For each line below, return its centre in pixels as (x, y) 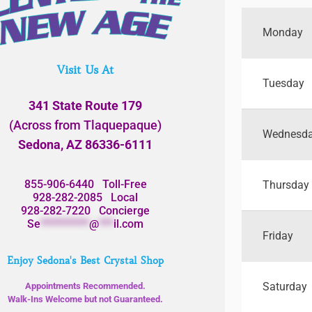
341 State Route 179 (86, 105)
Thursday (286, 185)
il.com (129, 224)
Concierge (120, 210)
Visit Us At (85, 69)
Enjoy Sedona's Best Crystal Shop (86, 260)
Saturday (284, 287)
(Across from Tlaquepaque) (86, 125)
